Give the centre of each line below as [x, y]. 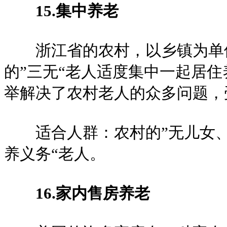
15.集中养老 [77, 11]
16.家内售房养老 [93, 193]
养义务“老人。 [55, 154]
